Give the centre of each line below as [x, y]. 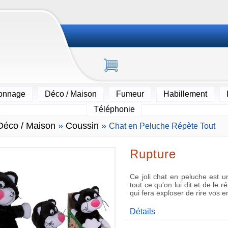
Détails [142, 211]
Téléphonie [114, 109]
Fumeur [130, 94]
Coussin [82, 126]
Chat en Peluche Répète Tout [162, 126]
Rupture [153, 154]
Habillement [185, 94]
